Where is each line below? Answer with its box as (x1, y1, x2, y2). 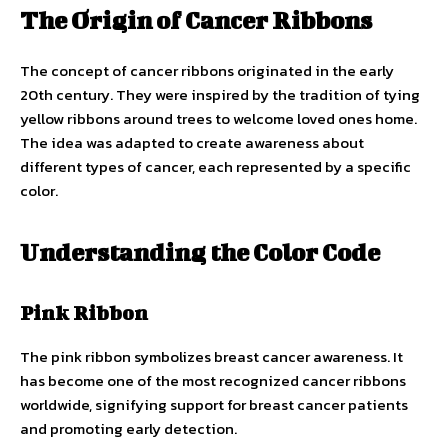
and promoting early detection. (20, 416, 237, 440)
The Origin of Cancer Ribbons (20, 5, 372, 34)
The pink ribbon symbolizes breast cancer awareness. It (20, 344, 403, 368)
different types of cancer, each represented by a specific (20, 154, 411, 178)
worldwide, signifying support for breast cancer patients (20, 392, 408, 416)
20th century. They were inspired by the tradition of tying (20, 82, 420, 106)
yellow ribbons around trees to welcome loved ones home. (20, 106, 417, 130)
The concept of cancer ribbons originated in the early (20, 58, 394, 82)
